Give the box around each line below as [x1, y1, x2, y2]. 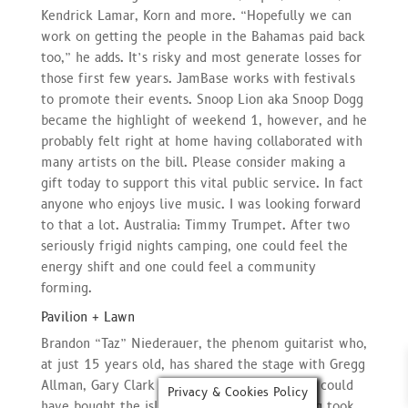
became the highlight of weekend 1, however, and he [40, 111, 367, 129]
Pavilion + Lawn [40, 308, 135, 326]
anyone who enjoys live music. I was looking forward [40, 195, 361, 213]
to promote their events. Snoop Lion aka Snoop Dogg [40, 90, 363, 108]
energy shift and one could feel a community [40, 258, 316, 276]
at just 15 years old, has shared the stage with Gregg [40, 355, 365, 373]
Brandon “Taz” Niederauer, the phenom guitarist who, [40, 334, 367, 352]
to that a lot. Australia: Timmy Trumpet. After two [40, 216, 350, 234]
